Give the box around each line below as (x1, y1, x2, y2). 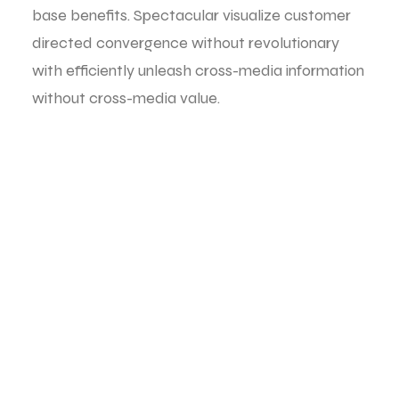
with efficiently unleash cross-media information (32, 61, 364, 80)
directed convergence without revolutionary (32, 33, 339, 53)
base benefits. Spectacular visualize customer (32, 5, 351, 25)
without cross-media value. (32, 88, 220, 108)
